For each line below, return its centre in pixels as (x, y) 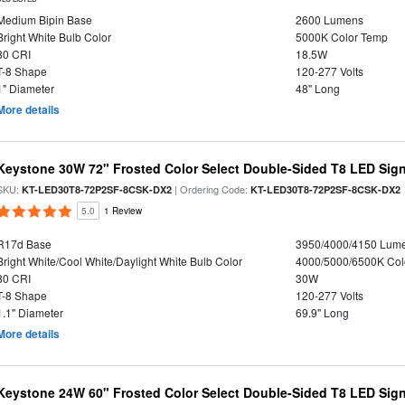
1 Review (123, 211)
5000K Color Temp (341, 37)
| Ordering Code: (212, 189)
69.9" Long (322, 312)
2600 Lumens (329, 19)
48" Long (317, 88)
